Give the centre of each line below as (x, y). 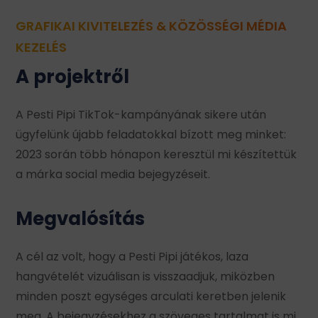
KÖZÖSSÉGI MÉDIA (228, 26)
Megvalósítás (81, 218)
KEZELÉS (42, 47)
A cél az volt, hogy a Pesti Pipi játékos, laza (132, 256)
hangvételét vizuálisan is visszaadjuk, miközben (146, 276)
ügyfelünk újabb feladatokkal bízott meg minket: (151, 134)
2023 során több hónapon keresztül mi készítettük (157, 154)
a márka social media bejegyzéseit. (113, 174)
